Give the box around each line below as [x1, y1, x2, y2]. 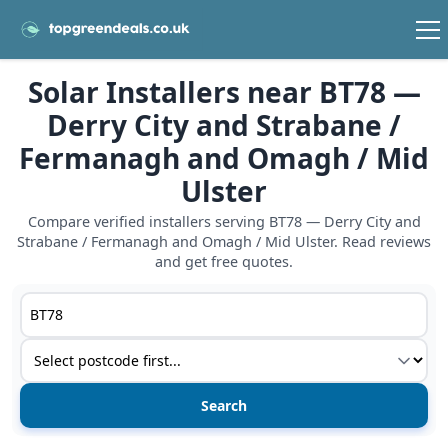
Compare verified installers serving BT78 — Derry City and [27, 212, 421, 232]
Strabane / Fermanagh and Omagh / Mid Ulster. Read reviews [17, 232, 431, 252]
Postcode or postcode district [19, 292, 243, 315]
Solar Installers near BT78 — [27, 73, 421, 112]
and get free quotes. [155, 252, 293, 272]
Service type [19, 338, 110, 361]
